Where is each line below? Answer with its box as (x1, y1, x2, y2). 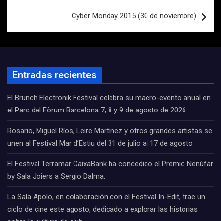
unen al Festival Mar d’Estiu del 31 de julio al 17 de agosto (7, 139, 193, 147)
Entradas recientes (12, 69, 97, 81)
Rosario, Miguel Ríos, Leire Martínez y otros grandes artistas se (7, 126, 212, 135)
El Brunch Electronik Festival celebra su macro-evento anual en (7, 93, 211, 102)
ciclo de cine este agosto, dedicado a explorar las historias (7, 205, 198, 214)
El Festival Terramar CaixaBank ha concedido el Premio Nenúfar (7, 159, 213, 168)
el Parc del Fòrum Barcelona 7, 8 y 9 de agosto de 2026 (7, 106, 186, 114)
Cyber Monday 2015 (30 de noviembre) (72, 11, 196, 20)
